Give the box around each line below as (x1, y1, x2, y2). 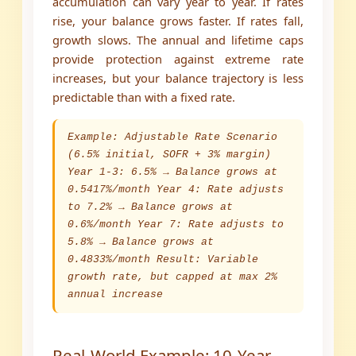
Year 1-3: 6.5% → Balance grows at (68, 166, 278, 179)
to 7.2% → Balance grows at (68, 201, 234, 214)
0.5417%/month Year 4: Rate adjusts (68, 184, 284, 196)
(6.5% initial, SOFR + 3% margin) (68, 149, 272, 161)
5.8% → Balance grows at (68, 236, 215, 249)
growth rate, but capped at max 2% (68, 271, 278, 284)
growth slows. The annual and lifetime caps (52, 32, 304, 48)
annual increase (68, 288, 164, 301)
